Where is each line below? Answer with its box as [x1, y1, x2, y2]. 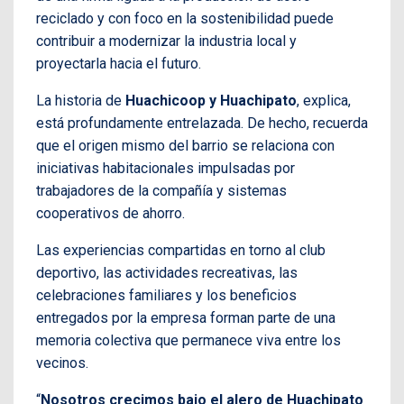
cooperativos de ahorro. [36, 205, 185, 223]
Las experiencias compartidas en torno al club [36, 242, 326, 260]
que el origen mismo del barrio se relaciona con [36, 137, 335, 155]
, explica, [297, 92, 351, 110]
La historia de [36, 92, 125, 110]
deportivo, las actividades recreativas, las [36, 264, 298, 282]
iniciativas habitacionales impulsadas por [36, 160, 295, 178]
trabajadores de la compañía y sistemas [36, 182, 287, 200]
